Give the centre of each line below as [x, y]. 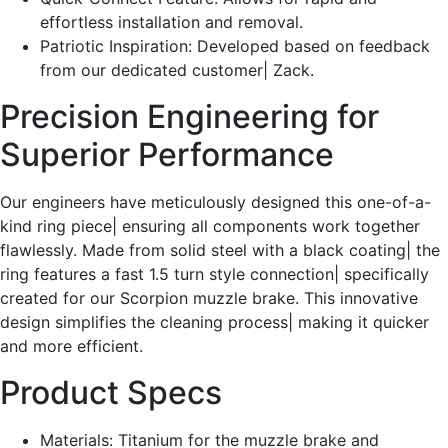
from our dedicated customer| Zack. [177, 70]
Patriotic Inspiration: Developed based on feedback [235, 46]
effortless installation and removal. [171, 22]
